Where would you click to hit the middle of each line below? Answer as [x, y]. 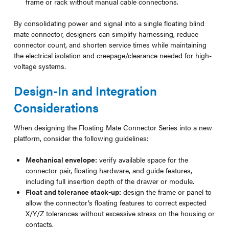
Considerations [56, 107]
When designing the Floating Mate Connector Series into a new [113, 127]
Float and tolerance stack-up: [74, 191]
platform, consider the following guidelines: [81, 138]
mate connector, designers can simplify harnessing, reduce [106, 33]
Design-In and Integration [85, 90]
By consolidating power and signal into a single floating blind [109, 23]
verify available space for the [143, 159]
